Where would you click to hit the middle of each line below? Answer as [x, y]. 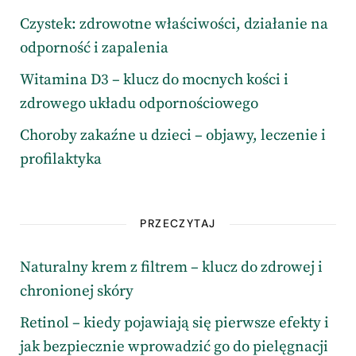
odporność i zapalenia [94, 48]
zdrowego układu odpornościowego [139, 104]
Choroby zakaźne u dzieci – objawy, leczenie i [173, 136]
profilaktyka [61, 160]
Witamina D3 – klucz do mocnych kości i [154, 80]
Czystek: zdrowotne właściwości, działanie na [174, 25]
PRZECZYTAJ [178, 224]
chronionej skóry [77, 292]
